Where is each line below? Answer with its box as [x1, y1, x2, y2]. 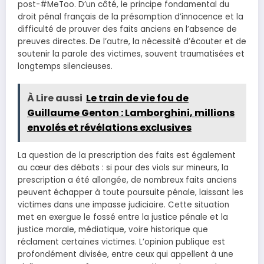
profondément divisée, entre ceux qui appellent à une [18, 249, 233, 260]
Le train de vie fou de [86, 91, 189, 105]
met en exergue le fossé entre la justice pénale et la [18, 212, 228, 223]
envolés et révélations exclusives [27, 121, 192, 135]
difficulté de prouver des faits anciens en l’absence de [18, 24, 237, 35]
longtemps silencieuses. [18, 61, 113, 72]
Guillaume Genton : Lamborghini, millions [27, 106, 235, 120]
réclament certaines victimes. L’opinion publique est [18, 236, 225, 248]
